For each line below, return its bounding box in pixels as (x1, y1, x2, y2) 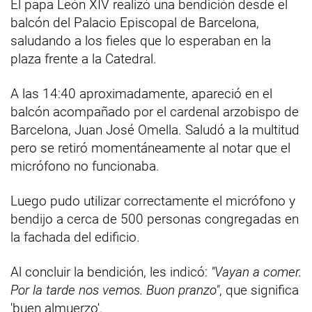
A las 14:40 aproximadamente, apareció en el (10, 86, 272, 102)
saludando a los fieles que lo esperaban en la (10, 33, 271, 49)
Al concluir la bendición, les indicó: (10, 264, 211, 281)
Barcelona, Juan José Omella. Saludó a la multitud (10, 122, 299, 139)
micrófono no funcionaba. (10, 158, 159, 175)
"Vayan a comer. (211, 264, 302, 281)
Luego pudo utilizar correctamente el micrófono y (10, 193, 295, 210)
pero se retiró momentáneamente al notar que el (10, 140, 290, 157)
